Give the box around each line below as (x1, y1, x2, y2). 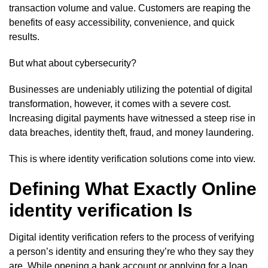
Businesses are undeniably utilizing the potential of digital (9, 84, 252, 95)
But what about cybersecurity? (9, 57, 136, 68)
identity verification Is (9, 200, 193, 220)
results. (9, 31, 39, 42)
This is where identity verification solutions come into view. (9, 153, 255, 164)
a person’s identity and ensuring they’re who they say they (9, 246, 254, 257)
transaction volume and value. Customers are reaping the (9, 2, 251, 13)
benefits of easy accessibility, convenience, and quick (9, 17, 234, 28)
